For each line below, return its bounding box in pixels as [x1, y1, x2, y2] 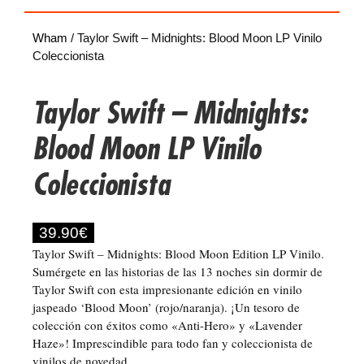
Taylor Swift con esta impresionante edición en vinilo [32, 281, 302, 298]
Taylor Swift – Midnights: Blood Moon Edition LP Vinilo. [32, 245, 324, 262]
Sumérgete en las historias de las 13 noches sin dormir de [32, 263, 323, 280]
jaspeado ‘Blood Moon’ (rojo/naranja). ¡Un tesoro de [32, 299, 300, 316]
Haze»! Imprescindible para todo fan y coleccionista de [32, 335, 313, 352]
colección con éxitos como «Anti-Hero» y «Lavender [32, 317, 302, 334]
